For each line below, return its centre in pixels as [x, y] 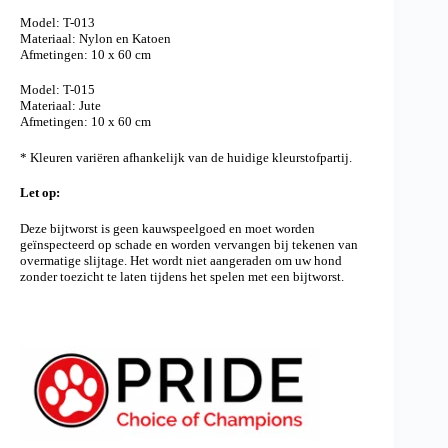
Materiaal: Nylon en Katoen [95, 38]
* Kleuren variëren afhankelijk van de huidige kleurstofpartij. [186, 157]
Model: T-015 [57, 90]
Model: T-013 [57, 22]
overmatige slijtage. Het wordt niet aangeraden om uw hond [181, 260]
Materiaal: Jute [60, 106]
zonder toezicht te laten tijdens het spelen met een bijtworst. [182, 276]
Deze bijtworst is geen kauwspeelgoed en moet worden [167, 228]
